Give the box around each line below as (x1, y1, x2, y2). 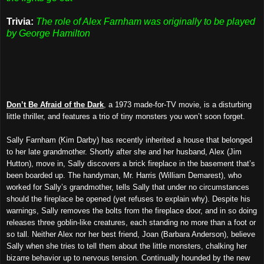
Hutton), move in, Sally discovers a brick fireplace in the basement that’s (6, 159, 255, 168)
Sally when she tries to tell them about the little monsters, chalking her (6, 241, 247, 250)
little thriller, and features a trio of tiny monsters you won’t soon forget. (6, 111, 245, 121)
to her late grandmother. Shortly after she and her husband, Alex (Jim (6, 147, 242, 156)
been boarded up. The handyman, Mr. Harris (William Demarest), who (6, 170, 242, 180)
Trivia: (6, 16, 34, 27)
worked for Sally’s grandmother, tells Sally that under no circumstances (6, 182, 249, 192)
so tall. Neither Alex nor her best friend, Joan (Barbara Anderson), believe (6, 229, 255, 239)
